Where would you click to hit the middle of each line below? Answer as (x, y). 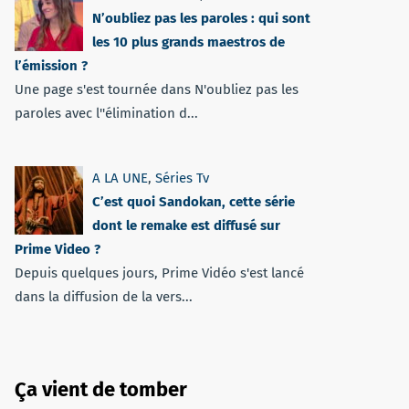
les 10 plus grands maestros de (189, 42)
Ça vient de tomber (101, 389)
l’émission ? (51, 66)
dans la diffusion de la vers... (104, 297)
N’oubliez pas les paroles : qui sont (201, 18)
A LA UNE (120, 178)
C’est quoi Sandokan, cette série (194, 202)
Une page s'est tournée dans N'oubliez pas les (157, 89)
